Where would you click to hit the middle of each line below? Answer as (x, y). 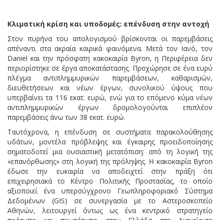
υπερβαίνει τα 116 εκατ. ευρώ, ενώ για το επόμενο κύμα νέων (110, 97)
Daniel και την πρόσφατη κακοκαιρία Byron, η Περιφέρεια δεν (110, 58)
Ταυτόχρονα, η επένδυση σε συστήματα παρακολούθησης (110, 132)
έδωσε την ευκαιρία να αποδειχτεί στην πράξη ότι (110, 171)
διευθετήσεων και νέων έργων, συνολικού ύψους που (110, 87)
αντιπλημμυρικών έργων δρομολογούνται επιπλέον (110, 107)
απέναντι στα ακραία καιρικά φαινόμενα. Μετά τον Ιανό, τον (110, 48)
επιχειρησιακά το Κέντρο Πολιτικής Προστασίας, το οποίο (110, 181)
